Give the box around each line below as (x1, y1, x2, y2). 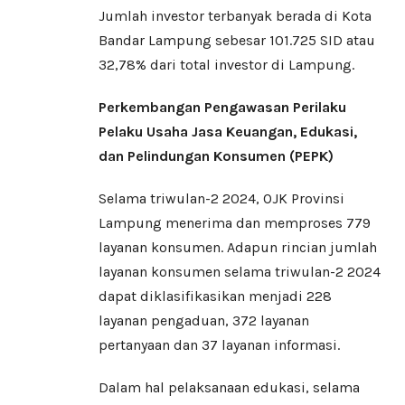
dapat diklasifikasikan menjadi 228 (99, 287, 332, 306)
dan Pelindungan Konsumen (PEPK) (99, 147, 334, 165)
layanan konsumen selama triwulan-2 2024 (99, 263, 381, 281)
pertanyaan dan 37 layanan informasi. (99, 336, 340, 354)
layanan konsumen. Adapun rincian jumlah (99, 239, 377, 257)
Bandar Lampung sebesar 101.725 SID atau (99, 32, 375, 50)
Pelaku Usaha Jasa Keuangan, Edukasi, (99, 123, 357, 141)
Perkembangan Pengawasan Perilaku (99, 99, 346, 117)
